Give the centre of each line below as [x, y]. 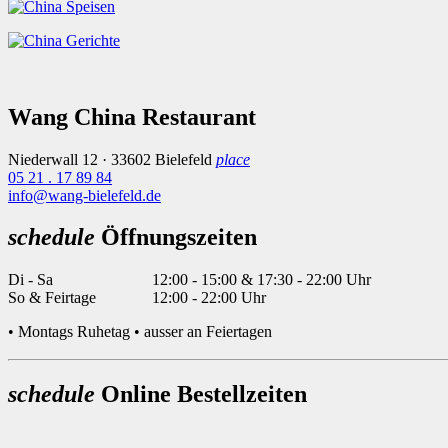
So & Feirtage [52, 298]
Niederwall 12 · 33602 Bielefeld [112, 159]
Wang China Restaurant [132, 116]
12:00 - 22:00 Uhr [207, 298]
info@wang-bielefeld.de [84, 195]
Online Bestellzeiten [201, 394]
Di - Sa [30, 280]
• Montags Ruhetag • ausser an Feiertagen [140, 332]
